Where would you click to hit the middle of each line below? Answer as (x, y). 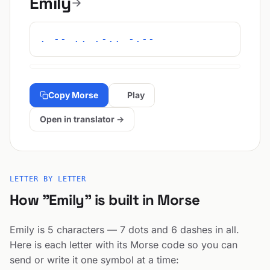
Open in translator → (82, 119)
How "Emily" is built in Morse (105, 200)
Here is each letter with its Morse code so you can (124, 245)
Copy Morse (73, 95)
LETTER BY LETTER (48, 179)
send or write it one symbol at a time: (94, 260)
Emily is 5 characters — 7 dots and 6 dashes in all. (124, 230)
